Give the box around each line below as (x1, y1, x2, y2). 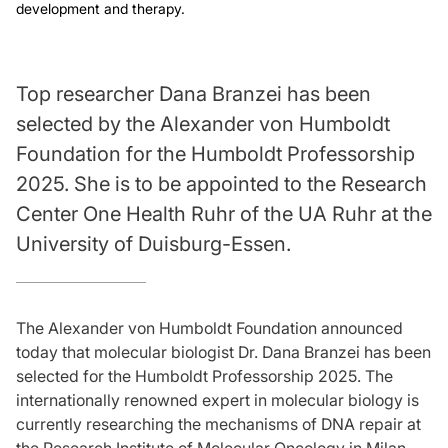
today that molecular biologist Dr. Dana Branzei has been (16, 341, 431, 362)
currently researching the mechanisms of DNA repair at (16, 413, 421, 434)
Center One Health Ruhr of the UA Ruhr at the (16, 201, 432, 226)
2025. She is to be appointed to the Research (16, 171, 427, 196)
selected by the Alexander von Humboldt (16, 111, 390, 136)
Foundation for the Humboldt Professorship (16, 141, 415, 166)
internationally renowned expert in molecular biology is (16, 389, 419, 410)
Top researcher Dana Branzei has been (16, 81, 371, 106)
